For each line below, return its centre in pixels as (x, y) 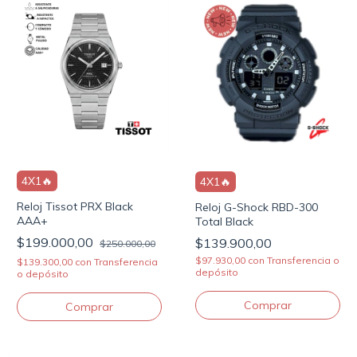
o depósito (43, 274)
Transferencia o (303, 260)
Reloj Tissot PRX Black (75, 207)
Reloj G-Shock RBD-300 (257, 207)
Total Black (224, 221)
